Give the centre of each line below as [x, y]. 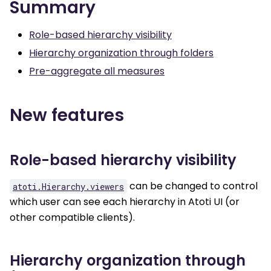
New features [67, 116]
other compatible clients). [72, 218]
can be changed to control [192, 186]
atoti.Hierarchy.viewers [68, 186]
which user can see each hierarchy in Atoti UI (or [125, 202]
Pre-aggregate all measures [97, 71]
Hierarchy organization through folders [121, 53]
